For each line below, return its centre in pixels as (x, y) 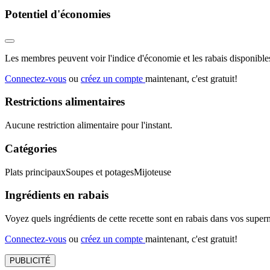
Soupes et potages (100, 172)
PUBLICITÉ (30, 260)
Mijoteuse (152, 172)
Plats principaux (35, 172)
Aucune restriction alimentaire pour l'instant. (89, 125)
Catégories (31, 148)
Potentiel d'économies (58, 14)
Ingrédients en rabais (57, 195)
